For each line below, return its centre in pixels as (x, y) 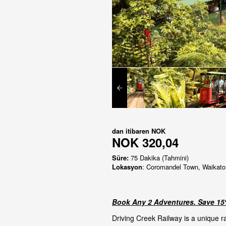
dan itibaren (132, 131)
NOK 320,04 (145, 142)
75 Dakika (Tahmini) (159, 157)
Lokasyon (127, 166)
